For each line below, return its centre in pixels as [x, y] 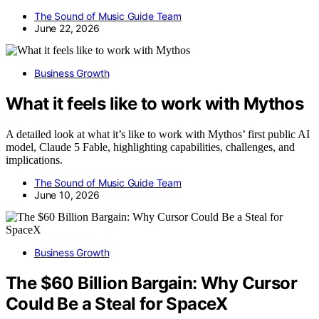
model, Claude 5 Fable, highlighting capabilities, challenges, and [150, 147]
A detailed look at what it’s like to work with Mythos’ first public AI [158, 134]
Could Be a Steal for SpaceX [117, 303]
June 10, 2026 [67, 194]
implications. [34, 159]
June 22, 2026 [67, 28]
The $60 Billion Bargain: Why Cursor [151, 283]
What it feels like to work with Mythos [155, 103]
